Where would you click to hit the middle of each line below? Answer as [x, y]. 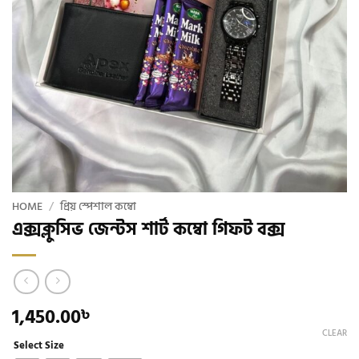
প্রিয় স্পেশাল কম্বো [99, 206]
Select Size [39, 345]
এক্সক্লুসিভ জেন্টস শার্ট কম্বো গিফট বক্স [148, 230]
